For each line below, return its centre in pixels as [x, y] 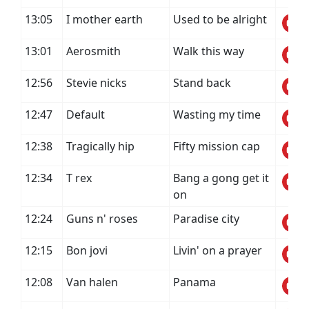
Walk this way [209, 51]
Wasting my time [217, 114]
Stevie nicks [97, 83]
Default [86, 114]
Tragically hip [100, 146]
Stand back [202, 83]
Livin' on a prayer [218, 250]
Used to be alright [220, 19]
